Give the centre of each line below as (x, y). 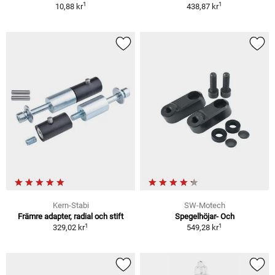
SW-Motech (204, 206)
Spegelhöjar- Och (204, 217)
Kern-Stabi (71, 206)
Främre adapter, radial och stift (71, 217)
